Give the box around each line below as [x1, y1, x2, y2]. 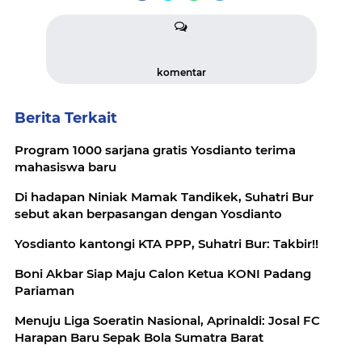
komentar [156, 66, 206, 79]
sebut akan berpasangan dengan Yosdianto [15, 206, 282, 222]
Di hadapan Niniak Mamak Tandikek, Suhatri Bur [15, 189, 314, 205]
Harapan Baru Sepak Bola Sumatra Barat [15, 330, 263, 346]
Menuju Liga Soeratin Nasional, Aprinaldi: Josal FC [15, 313, 320, 329]
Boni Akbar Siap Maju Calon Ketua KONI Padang [15, 266, 311, 282]
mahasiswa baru [15, 159, 116, 175]
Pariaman [15, 283, 74, 299]
